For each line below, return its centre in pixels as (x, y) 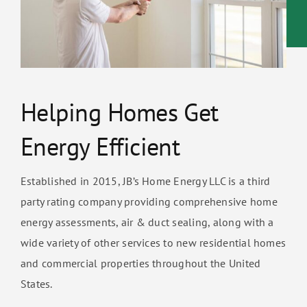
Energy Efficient (100, 146)
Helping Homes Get (119, 112)
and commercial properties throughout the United (140, 263)
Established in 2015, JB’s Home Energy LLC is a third (145, 181)
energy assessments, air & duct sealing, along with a (147, 222)
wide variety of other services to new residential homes (153, 242)
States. (36, 283)
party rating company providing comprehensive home (149, 201)
